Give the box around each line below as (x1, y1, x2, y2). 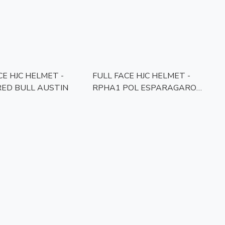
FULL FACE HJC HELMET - (92, 70, 190, 82)
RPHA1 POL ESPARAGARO (92, 82, 196, 94)
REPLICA (92, 94, 126, 106)
